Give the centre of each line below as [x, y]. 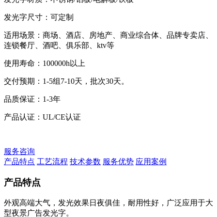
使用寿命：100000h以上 [45, 63]
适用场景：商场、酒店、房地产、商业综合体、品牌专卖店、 [108, 35]
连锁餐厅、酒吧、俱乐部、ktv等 [59, 46]
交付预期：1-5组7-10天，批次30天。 [66, 81]
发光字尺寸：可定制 [39, 17]
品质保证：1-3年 [32, 99]
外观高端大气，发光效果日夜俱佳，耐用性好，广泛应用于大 [108, 202]
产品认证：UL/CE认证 [42, 117]
